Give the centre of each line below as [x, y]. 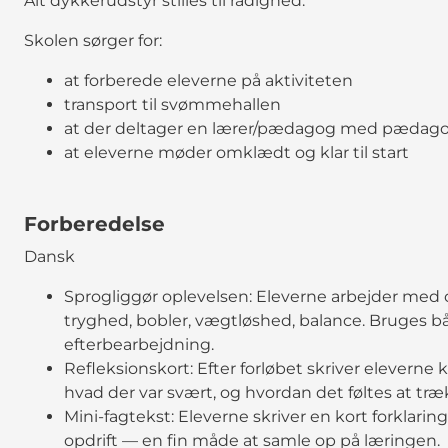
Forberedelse [94, 223]
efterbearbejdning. [139, 344]
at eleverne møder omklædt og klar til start [236, 152]
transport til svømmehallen [172, 104]
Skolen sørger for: [93, 40]
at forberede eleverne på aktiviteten [208, 80]
